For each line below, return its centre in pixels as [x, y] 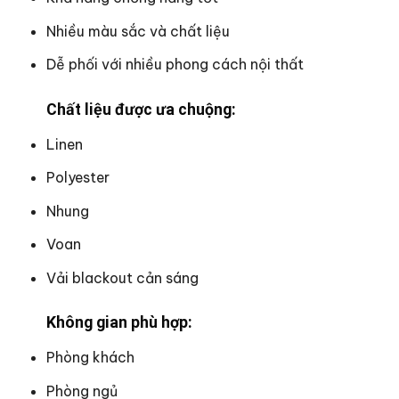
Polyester [78, 178]
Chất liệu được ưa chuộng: [141, 109]
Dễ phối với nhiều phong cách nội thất [175, 65]
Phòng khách [90, 358]
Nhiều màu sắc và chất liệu [138, 31]
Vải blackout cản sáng [122, 277]
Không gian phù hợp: [119, 322]
